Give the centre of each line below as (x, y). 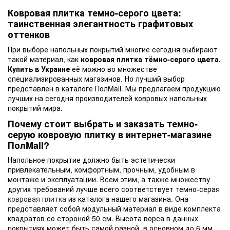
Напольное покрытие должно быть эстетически (91, 160)
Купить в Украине (39, 69)
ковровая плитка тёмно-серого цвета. (151, 59)
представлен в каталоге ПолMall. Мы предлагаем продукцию (114, 88)
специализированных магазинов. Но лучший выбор (96, 78)
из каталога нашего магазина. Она (127, 199)
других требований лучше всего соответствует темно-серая (114, 189)
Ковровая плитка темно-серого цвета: (94, 13)
